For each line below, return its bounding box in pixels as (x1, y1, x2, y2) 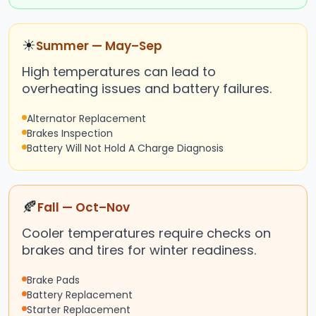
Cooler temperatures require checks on (22, 224, 271, 243)
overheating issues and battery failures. (22, 80, 272, 98)
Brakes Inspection (27, 126, 113, 141)
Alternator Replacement (27, 111, 146, 126)
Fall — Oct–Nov (37, 199, 130, 217)
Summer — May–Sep (36, 37, 162, 55)
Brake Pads (27, 273, 80, 288)
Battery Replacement (27, 288, 133, 303)
